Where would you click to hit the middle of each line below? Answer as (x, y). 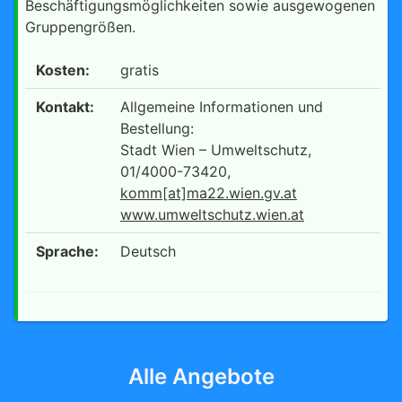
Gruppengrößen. (80, 26)
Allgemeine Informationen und (222, 106)
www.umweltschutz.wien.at (212, 214)
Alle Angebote (201, 376)
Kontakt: (65, 106)
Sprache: (67, 251)
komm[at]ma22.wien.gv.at (209, 192)
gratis (140, 70)
